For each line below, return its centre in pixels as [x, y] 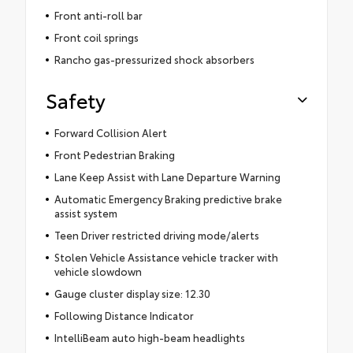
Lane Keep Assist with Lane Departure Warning [167, 176]
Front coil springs [96, 37]
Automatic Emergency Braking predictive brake [168, 198]
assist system [85, 212]
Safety [76, 99]
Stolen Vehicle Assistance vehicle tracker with [166, 256]
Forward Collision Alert [110, 132]
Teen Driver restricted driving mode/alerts [156, 234]
